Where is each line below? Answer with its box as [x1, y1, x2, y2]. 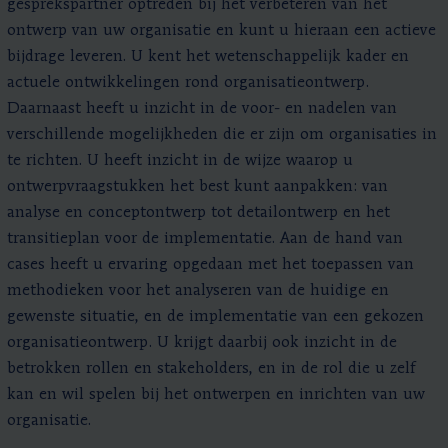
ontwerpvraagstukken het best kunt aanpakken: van [7, 178, 388, 195]
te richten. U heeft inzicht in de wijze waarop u [7, 152, 353, 169]
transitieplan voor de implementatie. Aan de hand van [7, 230, 403, 247]
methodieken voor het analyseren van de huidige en [7, 282, 389, 299]
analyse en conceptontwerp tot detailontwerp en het [7, 204, 390, 221]
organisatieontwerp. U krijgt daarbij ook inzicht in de [7, 334, 397, 351]
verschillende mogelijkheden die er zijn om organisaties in [7, 126, 437, 143]
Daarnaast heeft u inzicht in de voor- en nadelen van [7, 100, 397, 117]
